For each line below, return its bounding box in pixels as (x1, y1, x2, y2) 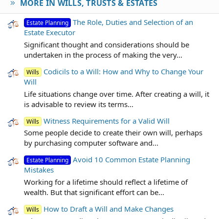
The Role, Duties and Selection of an (73, 17, 194, 27)
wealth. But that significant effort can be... (24, 187, 164, 197)
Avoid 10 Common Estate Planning (73, 154, 191, 165)
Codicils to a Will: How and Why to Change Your (44, 66, 204, 76)
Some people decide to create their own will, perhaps (24, 128, 202, 138)
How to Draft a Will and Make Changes (44, 204, 174, 214)
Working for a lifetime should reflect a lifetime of (24, 177, 188, 187)
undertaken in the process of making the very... (24, 49, 182, 60)
